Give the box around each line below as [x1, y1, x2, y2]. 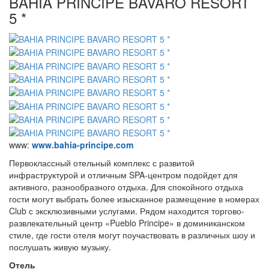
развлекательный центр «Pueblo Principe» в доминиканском [9, 217, 245, 229]
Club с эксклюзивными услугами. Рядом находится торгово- [9, 205, 244, 217]
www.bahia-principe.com [32, 139, 133, 151]
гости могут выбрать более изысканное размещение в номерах [9, 193, 259, 205]
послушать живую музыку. [9, 241, 111, 253]
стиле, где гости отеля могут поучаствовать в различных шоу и [9, 229, 255, 241]
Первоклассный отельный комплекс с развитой [9, 157, 195, 169]
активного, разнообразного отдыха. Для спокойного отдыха [9, 181, 243, 193]
